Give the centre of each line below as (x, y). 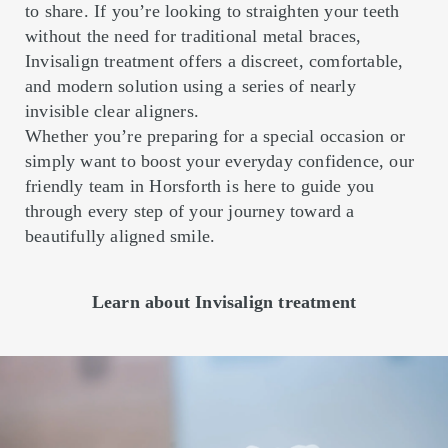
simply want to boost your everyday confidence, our (220, 161)
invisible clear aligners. (112, 111)
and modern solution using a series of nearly (190, 86)
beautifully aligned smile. (120, 236)
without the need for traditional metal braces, (193, 36)
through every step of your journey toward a (190, 211)
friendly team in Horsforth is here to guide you (200, 186)
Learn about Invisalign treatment (224, 302)
